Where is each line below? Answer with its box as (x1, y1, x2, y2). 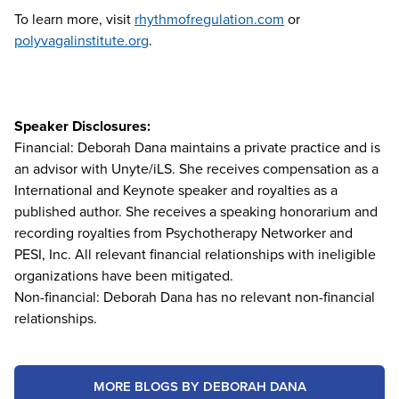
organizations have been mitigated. (14, 265, 233, 286)
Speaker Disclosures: (14, 115, 151, 136)
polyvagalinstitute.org (14, 29, 149, 51)
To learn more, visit (14, 8, 134, 29)
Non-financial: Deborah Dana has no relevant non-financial (14, 286, 375, 307)
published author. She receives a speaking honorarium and (14, 200, 378, 222)
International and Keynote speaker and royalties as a (14, 179, 338, 200)
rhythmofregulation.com (134, 8, 284, 29)
